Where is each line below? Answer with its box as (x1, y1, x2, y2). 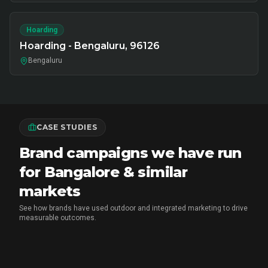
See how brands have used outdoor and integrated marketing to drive (19, 204, 248, 212)
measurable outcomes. (19, 214, 96, 222)
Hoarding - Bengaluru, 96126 (20, 40, 160, 51)
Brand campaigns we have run (19, 144, 242, 162)
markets (19, 182, 81, 200)
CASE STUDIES (36, 123, 98, 132)
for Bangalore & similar (19, 163, 188, 181)
